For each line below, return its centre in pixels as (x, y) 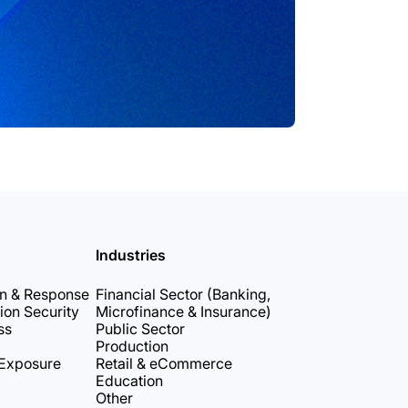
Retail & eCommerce (163, 363)
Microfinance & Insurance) (183, 311)
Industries (130, 255)
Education (129, 381)
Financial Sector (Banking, (183, 294)
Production (132, 346)
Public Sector (140, 329)
